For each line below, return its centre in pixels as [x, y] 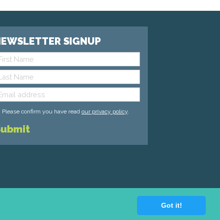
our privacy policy [105, 111]
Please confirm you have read [42, 111]
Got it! [171, 206]
